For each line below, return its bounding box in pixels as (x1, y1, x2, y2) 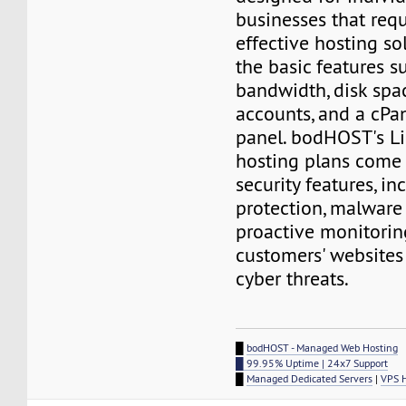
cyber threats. (236, 266, 350, 292)
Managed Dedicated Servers (246, 372, 373, 386)
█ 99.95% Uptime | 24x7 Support (236, 356, 389, 371)
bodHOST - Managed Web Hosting (246, 341, 399, 355)
